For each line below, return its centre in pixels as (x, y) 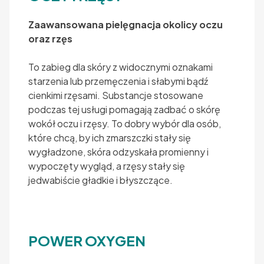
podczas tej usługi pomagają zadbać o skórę (124, 109)
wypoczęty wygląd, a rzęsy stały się (107, 166)
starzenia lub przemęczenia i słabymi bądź (118, 81)
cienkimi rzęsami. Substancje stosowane (116, 95)
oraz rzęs (50, 38)
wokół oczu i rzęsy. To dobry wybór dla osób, (125, 123)
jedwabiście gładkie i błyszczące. (100, 180)
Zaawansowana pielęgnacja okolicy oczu (126, 24)
